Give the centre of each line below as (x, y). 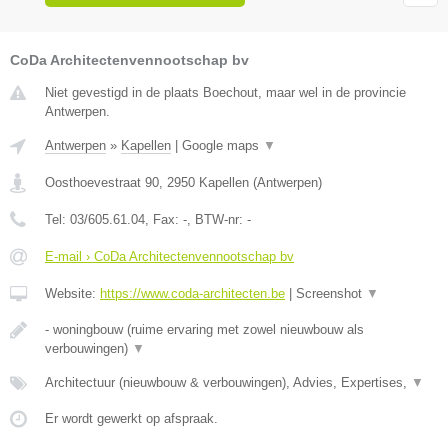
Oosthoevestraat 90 (102, 182)
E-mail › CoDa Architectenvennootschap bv (169, 256)
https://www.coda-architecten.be (192, 293)
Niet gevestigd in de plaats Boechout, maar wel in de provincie (225, 92)
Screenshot (331, 293)
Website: (72, 293)
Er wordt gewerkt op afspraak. (131, 418)
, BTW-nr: (217, 219)
